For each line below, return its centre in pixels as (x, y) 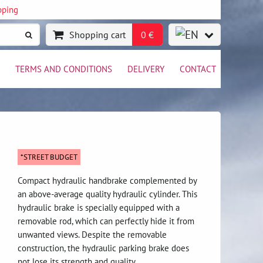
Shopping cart (97, 35)
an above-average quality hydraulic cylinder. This (107, 194)
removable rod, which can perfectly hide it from (106, 221)
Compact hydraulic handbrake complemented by (107, 180)
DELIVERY (146, 69)
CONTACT (198, 69)
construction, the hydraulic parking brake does (103, 248)
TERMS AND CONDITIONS (64, 69)
